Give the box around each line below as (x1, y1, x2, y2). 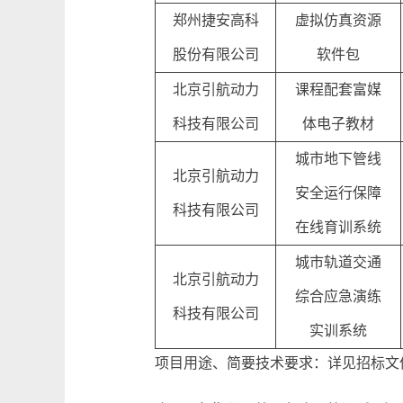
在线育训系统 (295, 219, 381, 235)
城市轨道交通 (295, 255, 381, 270)
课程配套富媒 (295, 82, 381, 97)
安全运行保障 (295, 185, 381, 201)
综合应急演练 (295, 289, 381, 304)
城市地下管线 (295, 151, 381, 166)
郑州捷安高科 (172, 13, 259, 28)
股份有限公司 (172, 47, 259, 62)
